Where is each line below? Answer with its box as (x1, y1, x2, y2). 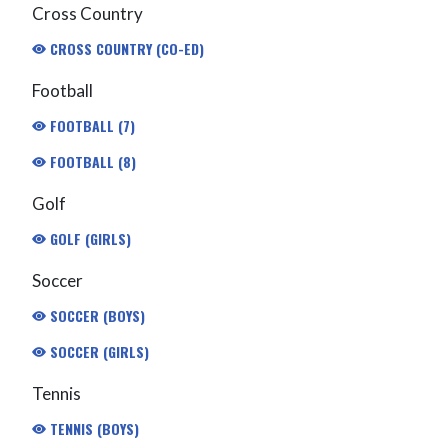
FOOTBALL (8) (45, 150, 136, 172)
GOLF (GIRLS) (45, 227, 131, 249)
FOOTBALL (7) (45, 114, 135, 136)
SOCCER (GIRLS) (45, 340, 149, 362)
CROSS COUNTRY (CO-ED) (45, 37, 204, 59)
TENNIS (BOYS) (45, 417, 139, 439)
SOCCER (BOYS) (45, 304, 145, 326)
